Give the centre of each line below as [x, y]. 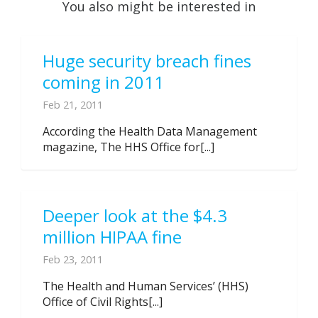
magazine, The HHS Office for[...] [128, 147]
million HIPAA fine [112, 237]
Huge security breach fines [147, 61]
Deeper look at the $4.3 [135, 215]
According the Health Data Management [150, 131]
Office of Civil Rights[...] [103, 302]
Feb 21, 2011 [73, 104]
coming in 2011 [103, 82]
